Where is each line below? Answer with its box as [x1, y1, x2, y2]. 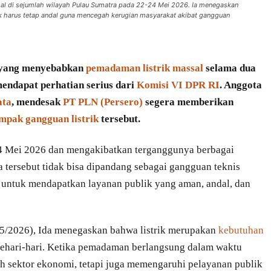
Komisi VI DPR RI [137, 79, 220, 91]
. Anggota [220, 79, 262, 91]
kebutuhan [218, 224, 264, 236]
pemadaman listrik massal [86, 62, 203, 74]
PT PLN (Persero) [63, 96, 143, 108]
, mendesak [11, 96, 63, 108]
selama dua [203, 62, 256, 74]
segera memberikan [143, 96, 233, 108]
